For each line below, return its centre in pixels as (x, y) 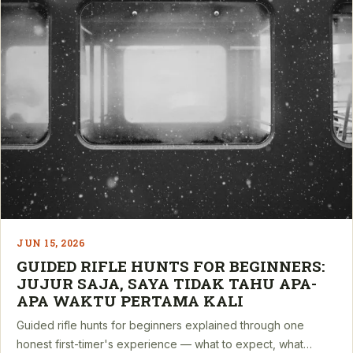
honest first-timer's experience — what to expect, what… (164, 344)
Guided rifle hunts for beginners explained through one (160, 325)
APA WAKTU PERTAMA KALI (130, 300)
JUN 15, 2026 (51, 242)
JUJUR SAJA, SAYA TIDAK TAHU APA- (167, 283)
